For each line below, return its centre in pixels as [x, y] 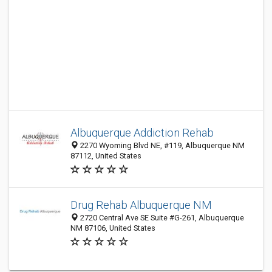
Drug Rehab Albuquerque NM [141, 205]
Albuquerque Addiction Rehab [142, 133]
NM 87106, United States [113, 228]
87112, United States [106, 156]
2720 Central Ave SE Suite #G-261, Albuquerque [161, 218]
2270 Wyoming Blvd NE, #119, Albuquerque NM [161, 145]
